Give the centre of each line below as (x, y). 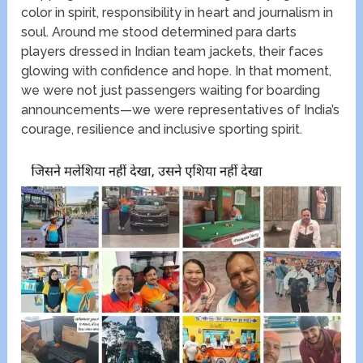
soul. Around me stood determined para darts (159, 32)
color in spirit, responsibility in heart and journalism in (177, 13)
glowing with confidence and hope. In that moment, (177, 71)
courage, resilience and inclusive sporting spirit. (162, 130)
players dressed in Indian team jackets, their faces (173, 52)
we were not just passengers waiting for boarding (171, 91)
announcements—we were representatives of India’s (181, 110)
